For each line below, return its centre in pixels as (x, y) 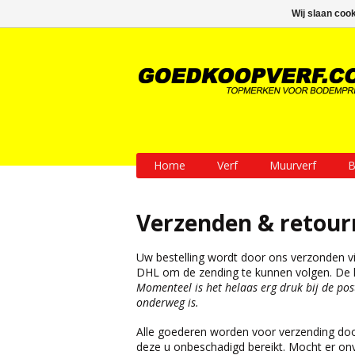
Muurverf (293, 165)
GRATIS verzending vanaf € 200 (207, 12)
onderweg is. (168, 302)
